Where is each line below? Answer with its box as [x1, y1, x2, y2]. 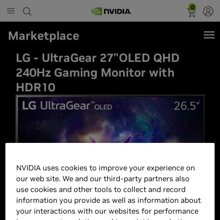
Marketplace [8, 28, 79, 43]
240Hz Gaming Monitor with [16, 64, 175, 80]
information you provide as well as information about [16, 195, 201, 205]
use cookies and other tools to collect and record [16, 185, 186, 194]
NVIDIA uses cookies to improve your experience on [16, 163, 195, 173]
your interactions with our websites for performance [16, 206, 199, 216]
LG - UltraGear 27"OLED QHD [16, 50, 180, 65]
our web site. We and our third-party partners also [16, 174, 190, 184]
